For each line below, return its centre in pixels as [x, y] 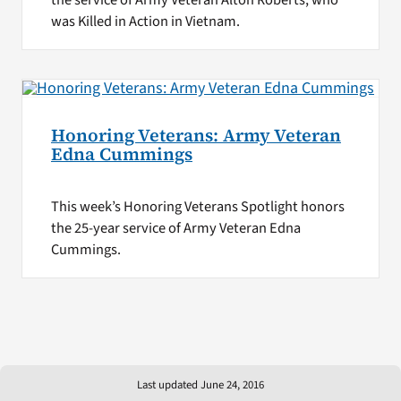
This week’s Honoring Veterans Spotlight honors [197, 206]
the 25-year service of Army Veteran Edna [175, 228]
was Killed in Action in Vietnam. [145, 21]
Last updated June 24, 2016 [200, 384]
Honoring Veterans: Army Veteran [196, 135]
